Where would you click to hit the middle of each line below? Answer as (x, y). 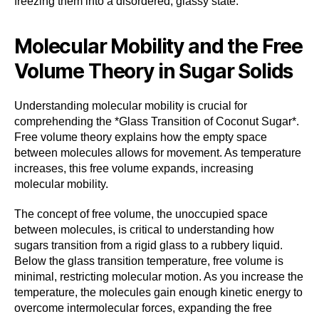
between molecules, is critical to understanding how (144, 229)
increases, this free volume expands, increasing (134, 168)
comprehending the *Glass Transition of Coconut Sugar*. (157, 121)
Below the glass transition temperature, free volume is (149, 261)
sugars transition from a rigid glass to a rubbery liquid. (148, 245)
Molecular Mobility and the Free (158, 46)
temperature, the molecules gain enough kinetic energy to (158, 292)
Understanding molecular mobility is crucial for (131, 105)
